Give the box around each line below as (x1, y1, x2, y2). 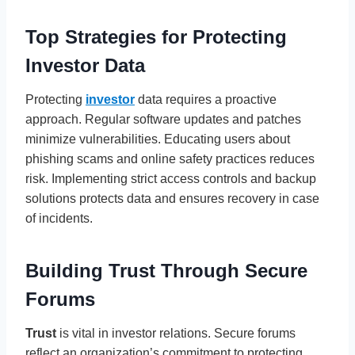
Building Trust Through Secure (25, 259, 307, 281)
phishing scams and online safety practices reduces (25, 151, 315, 166)
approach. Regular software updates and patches (25, 112, 301, 126)
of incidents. (25, 211, 93, 225)
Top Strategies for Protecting (25, 25, 287, 48)
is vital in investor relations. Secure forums (56, 326, 296, 340)
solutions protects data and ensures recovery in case (25, 191, 319, 205)
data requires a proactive (135, 92, 277, 106)
